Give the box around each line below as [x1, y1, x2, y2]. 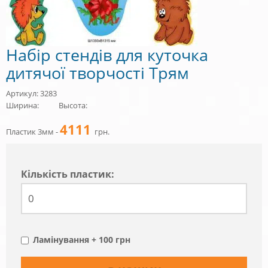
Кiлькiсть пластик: [21, 167, 114, 181]
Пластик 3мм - [6, 126, 60, 137]
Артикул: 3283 [6, 87, 57, 99]
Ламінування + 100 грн [33, 233, 130, 245]
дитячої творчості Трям [6, 61, 189, 84]
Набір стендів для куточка [6, 43, 208, 66]
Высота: [59, 99, 87, 111]
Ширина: [6, 99, 39, 111]
